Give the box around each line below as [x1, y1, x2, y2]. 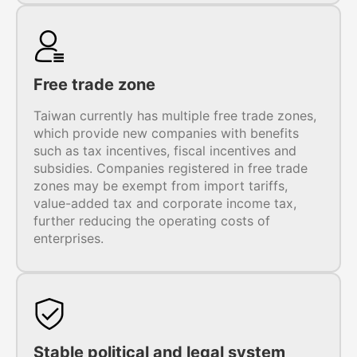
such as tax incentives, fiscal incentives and [33, 143, 296, 159]
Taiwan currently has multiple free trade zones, [33, 108, 316, 124]
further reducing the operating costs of [33, 213, 270, 229]
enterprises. [33, 230, 104, 246]
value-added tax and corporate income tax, [33, 195, 296, 211]
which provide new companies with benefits [33, 125, 299, 141]
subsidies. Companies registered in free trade [33, 160, 308, 176]
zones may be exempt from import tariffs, [33, 178, 288, 194]
